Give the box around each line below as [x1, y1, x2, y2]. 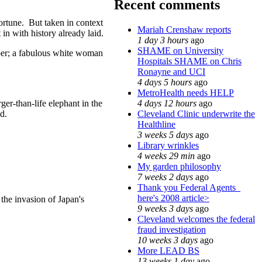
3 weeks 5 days [137, 129, 193, 140]
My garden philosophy [137, 161, 221, 171]
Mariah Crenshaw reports [137, 24, 231, 35]
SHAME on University [137, 45, 223, 56]
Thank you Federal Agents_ [137, 182, 240, 192]
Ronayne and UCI [137, 66, 205, 77]
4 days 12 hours [137, 98, 196, 108]
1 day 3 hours [137, 35, 188, 45]
